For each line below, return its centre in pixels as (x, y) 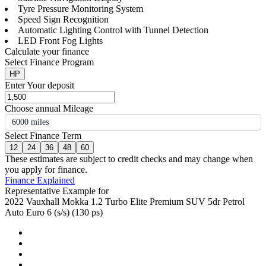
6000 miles (30, 122)
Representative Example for (57, 191)
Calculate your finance (47, 52)
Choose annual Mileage (49, 109)
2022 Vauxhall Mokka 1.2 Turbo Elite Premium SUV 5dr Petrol (125, 202)
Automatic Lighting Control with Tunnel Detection (113, 30)
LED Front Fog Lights (60, 41)
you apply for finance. (46, 170)
